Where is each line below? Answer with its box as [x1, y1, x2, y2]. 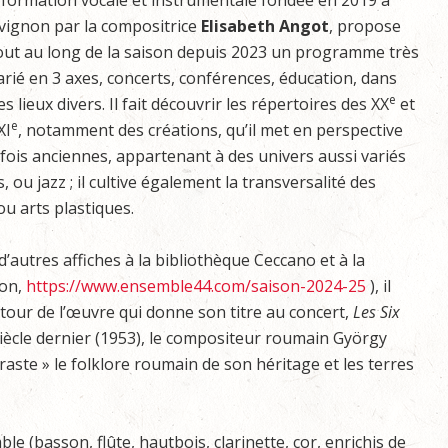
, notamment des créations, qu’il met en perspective [18, 119, 403, 141]
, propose [329, 15, 401, 37]
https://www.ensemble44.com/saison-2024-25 [26, 275, 366, 297]
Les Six [353, 301, 400, 323]
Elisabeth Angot [201, 15, 329, 37]
